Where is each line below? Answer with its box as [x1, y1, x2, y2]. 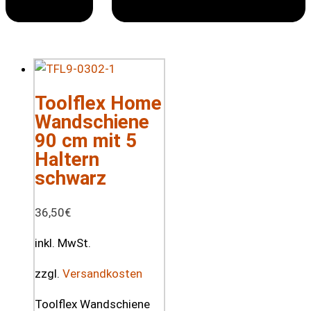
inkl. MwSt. [35, 236, 91, 251]
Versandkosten [62, 267, 142, 281]
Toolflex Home [35, 92, 162, 115]
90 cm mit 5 [35, 129, 137, 153]
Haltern [35, 148, 99, 171]
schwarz [35, 167, 106, 190]
